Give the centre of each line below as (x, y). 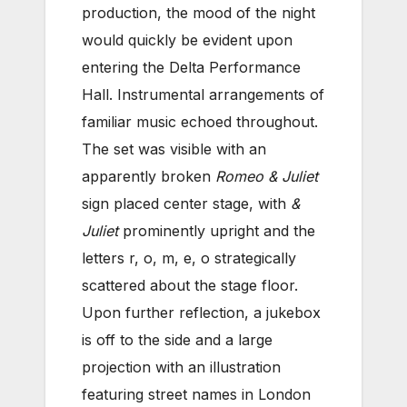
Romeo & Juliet (267, 177)
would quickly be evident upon (187, 40)
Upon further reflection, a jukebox (201, 313)
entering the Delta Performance (191, 68)
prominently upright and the (217, 231)
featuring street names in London (196, 395)
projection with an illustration (181, 367)
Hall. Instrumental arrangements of (203, 95)
